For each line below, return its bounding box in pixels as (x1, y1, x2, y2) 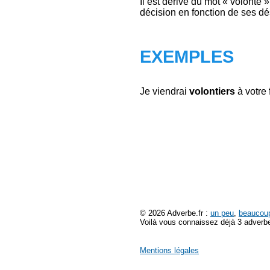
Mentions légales (140, 246, 199, 256)
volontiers (189, 86, 235, 96)
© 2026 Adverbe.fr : (140, 209, 210, 218)
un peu (210, 209, 234, 218)
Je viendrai (140, 86, 189, 96)
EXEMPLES (140, 47, 234, 66)
